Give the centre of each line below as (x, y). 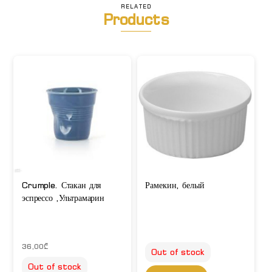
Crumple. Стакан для (61, 185)
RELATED (136, 6)
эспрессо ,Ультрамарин (63, 198)
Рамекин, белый (175, 185)
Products (136, 19)
